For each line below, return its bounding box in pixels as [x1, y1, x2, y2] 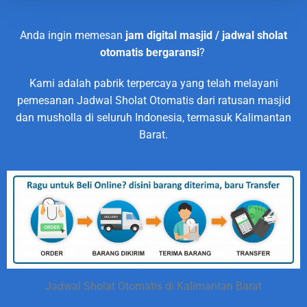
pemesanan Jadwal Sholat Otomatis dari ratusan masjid [16, 93, 291, 107]
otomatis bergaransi [99, 45, 199, 59]
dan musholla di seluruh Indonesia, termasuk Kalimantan [16, 110, 291, 124]
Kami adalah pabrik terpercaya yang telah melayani [29, 76, 278, 90]
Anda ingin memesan [20, 28, 125, 42]
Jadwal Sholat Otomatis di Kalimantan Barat [45, 279, 262, 293]
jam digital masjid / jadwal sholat [125, 28, 287, 42]
